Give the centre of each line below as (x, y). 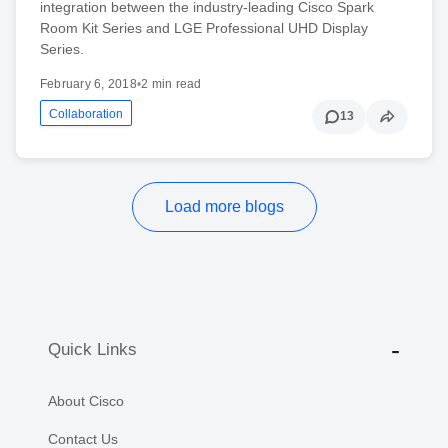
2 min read (171, 83)
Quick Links (92, 350)
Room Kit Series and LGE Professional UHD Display (204, 27)
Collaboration (86, 113)
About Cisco (86, 400)
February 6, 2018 (88, 83)
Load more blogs (224, 206)
